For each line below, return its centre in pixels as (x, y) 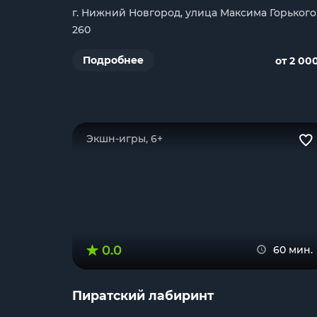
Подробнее (113, 60)
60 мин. (293, 250)
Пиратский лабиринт (143, 295)
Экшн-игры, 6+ (125, 139)
